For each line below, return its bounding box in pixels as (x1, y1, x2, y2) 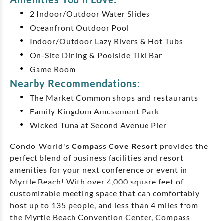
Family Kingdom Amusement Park (30, 107, 159, 116)
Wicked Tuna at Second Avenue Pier (30, 120, 167, 130)
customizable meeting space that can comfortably (10, 188, 200, 198)
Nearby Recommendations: (10, 77, 140, 90)
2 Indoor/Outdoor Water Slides (30, 9, 150, 19)
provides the (158, 141, 208, 151)
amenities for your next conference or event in (10, 165, 187, 175)
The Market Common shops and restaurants (30, 93, 198, 103)
